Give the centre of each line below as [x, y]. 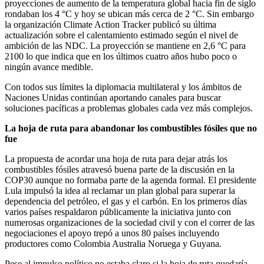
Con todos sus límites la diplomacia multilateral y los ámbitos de [123, 87]
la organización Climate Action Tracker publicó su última [110, 24]
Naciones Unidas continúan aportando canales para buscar [113, 97]
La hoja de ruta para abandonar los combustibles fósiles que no [131, 128]
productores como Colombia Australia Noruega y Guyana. [113, 243]
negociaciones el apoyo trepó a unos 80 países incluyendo [112, 233]
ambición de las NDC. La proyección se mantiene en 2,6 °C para [125, 45]
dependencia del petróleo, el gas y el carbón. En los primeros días [126, 201]
